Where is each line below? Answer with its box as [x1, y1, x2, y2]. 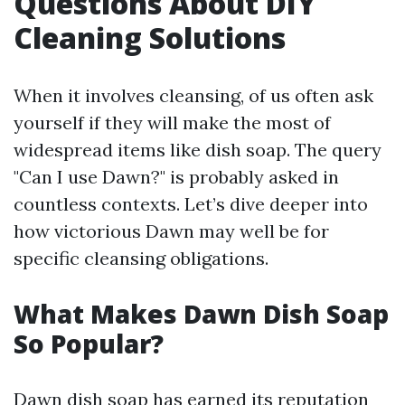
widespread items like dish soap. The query [14, 138, 381, 161]
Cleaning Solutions [14, 18, 286, 57]
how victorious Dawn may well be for [14, 220, 329, 242]
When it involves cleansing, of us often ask [14, 84, 373, 107]
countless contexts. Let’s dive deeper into [14, 193, 368, 215]
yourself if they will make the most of [14, 111, 331, 134]
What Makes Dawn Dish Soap [14, 297, 389, 331]
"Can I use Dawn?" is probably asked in [14, 165, 339, 188]
